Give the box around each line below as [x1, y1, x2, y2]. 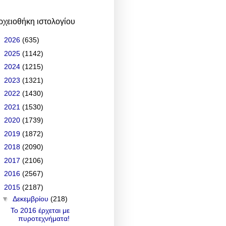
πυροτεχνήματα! [18, 214, 70, 222]
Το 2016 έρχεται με [10, 206, 70, 214]
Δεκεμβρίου [12, 194, 50, 203]
